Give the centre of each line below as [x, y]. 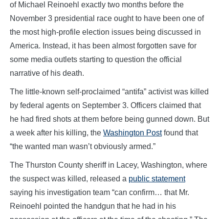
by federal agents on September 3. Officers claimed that [105, 105]
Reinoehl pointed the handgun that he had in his [93, 206]
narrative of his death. [47, 73]
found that [180, 132]
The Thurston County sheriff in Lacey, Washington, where [109, 165]
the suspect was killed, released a [69, 178]
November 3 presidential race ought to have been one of [107, 18]
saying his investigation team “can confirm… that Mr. [99, 192]
